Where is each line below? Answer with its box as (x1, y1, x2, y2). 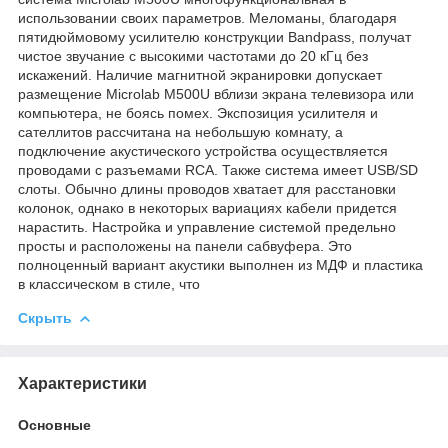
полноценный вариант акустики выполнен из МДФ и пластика (18, 256, 423, 273)
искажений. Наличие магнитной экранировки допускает (18, 66, 382, 83)
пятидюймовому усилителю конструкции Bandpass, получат (18, 28, 411, 45)
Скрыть (18, 309, 72, 326)
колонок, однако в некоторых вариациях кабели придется (18, 199, 397, 216)
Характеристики (18, 374, 147, 392)
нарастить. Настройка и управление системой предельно (18, 218, 396, 235)
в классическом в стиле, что (18, 275, 200, 292)
